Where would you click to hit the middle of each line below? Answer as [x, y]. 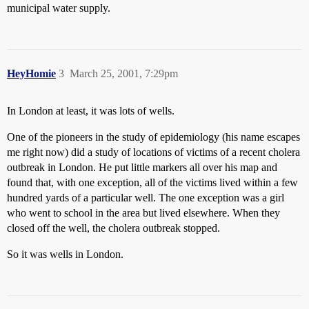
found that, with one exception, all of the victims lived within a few [152, 182]
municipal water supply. [59, 8]
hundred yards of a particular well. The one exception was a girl [146, 198]
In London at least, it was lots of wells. [91, 111]
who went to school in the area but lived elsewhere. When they [143, 213]
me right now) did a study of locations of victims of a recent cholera [153, 152]
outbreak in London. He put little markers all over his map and [142, 167]
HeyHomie [31, 73]
